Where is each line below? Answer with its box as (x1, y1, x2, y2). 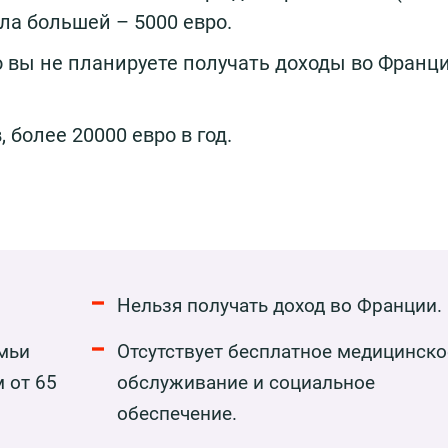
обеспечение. (116, 401, 237, 425)
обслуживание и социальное (116, 370, 375, 394)
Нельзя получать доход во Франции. (116, 293, 442, 317)
